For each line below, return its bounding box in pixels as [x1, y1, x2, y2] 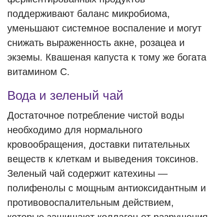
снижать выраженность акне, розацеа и [7, 37, 185, 48]
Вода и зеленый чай [7, 88, 124, 103]
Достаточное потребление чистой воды [7, 110, 184, 121]
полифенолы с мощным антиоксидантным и [7, 183, 206, 193]
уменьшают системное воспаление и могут [7, 23, 201, 33]
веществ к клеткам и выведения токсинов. [7, 154, 199, 164]
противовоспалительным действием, [7, 197, 174, 208]
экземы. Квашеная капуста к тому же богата [7, 52, 206, 62]
